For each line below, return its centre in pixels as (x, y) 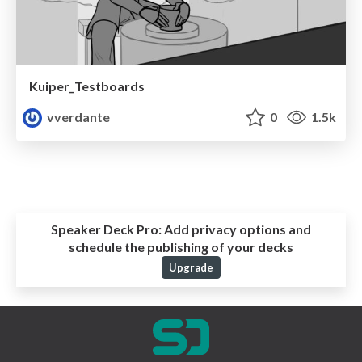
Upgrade (191, 267)
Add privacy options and (236, 229)
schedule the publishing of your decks (181, 246)
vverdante (78, 116)
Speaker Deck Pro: (106, 229)
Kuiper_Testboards (87, 86)
